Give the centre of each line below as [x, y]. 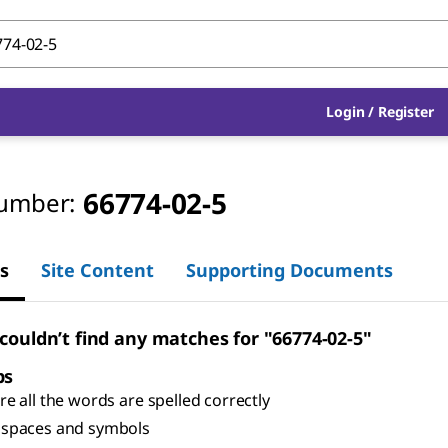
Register [405, 111]
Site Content [97, 269]
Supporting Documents [289, 269]
